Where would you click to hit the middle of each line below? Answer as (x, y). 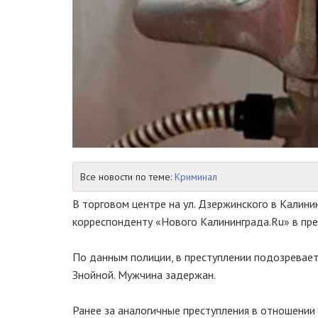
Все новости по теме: (127, 177)
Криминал (196, 177)
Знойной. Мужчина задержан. (144, 275)
